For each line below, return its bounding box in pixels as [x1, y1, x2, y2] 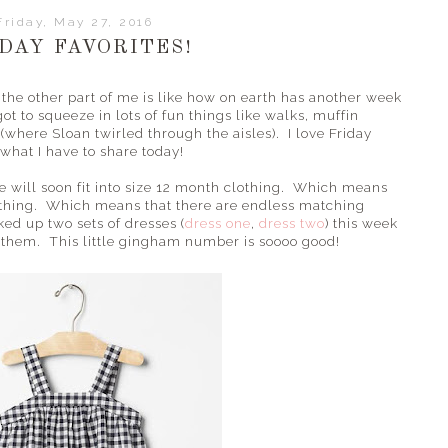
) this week [325, 215, 398, 231]
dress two [259, 215, 325, 231]
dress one [185, 215, 251, 231]
